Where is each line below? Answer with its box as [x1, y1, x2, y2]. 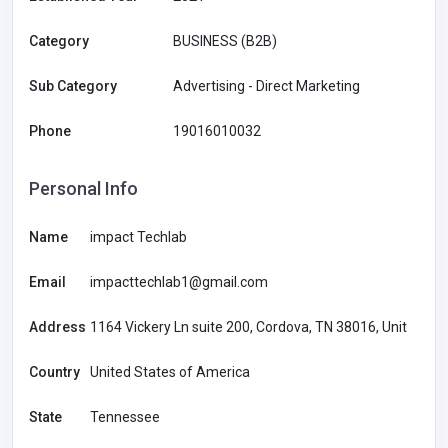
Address [29, 319, 86, 336]
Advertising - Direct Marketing [173, 78, 360, 95]
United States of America [90, 364, 250, 381]
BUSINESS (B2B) [173, 33, 277, 50]
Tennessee [90, 409, 160, 426]
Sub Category [29, 78, 117, 95]
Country [29, 364, 80, 381]
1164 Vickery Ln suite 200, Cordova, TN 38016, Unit [90, 319, 407, 336]
